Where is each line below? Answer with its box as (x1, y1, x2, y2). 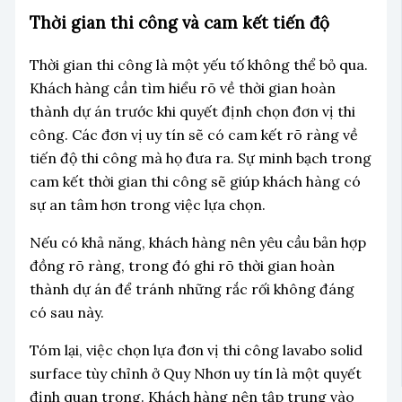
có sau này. (29, 302, 104, 321)
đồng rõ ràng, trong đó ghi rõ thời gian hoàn (29, 256, 335, 275)
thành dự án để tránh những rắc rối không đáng (29, 279, 354, 298)
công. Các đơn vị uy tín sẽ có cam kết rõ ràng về (29, 125, 358, 144)
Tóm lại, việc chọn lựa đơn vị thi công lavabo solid (29, 340, 363, 359)
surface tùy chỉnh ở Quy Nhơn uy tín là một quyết (29, 363, 362, 382)
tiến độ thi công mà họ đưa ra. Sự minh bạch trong (29, 148, 371, 167)
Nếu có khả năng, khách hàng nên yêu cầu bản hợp (29, 232, 366, 251)
